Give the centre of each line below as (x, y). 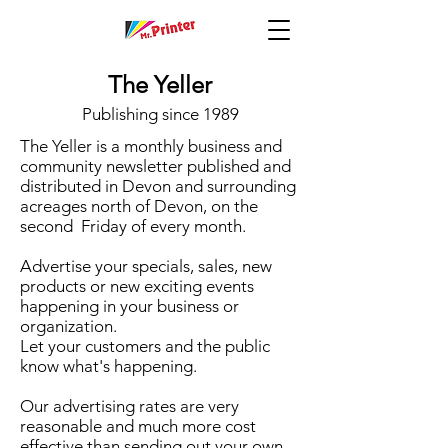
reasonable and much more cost (138, 426)
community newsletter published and (155, 166)
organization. (68, 326)
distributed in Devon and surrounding (158, 186)
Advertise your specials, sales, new (146, 266)
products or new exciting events (137, 286)
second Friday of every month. (133, 226)
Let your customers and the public (145, 346)
